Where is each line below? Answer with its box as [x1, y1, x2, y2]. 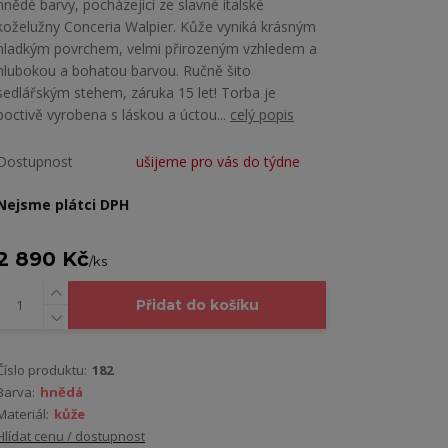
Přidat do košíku [135, 296, 259, 315]
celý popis [230, 105, 294, 125]
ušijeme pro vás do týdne [136, 152, 300, 172]
